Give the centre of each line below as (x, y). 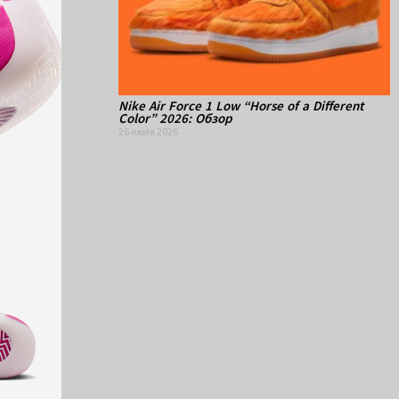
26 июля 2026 (148, 132)
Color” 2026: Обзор (175, 118)
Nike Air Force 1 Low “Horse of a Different (241, 106)
